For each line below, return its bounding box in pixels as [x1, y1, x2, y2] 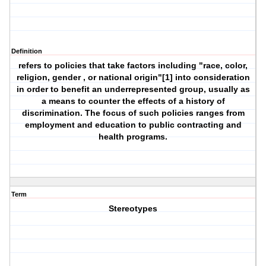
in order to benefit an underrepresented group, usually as [16, 84, 250, 94]
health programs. [99, 132, 168, 142]
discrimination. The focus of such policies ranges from [21, 108, 245, 118]
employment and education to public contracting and [24, 120, 242, 130]
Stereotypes [109, 204, 158, 214]
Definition [11, 47, 42, 55]
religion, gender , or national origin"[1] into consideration [16, 72, 250, 83]
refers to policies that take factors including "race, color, [18, 61, 248, 71]
